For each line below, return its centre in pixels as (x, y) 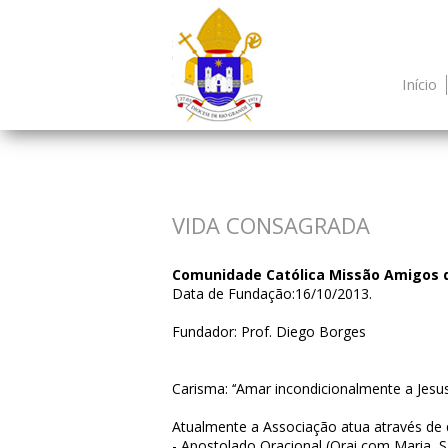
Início (419, 84)
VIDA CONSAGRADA (271, 225)
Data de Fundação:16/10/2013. (272, 293)
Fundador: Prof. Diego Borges (269, 331)
